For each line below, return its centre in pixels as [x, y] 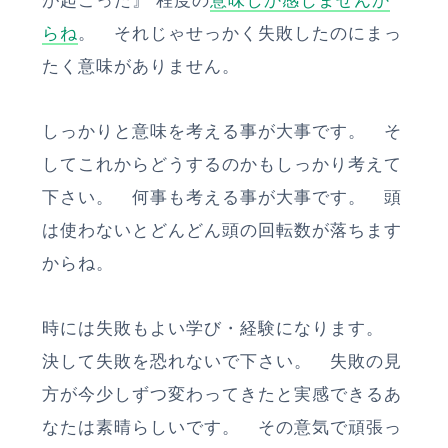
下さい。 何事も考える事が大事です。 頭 [222, 197]
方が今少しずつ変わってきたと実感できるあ [222, 394]
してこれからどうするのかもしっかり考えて [222, 164]
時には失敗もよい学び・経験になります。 [222, 328]
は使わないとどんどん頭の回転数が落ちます [222, 230]
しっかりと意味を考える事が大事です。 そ [222, 131]
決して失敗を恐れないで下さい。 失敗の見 [222, 361]
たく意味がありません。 [141, 66]
